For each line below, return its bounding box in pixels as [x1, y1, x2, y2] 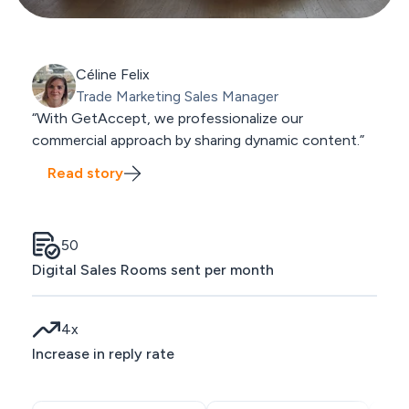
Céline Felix [75, 66, 150, 84]
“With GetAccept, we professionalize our [31, 110, 303, 128]
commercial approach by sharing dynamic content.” [31, 131, 364, 150]
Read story [47, 163, 124, 182]
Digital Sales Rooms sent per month [31, 261, 274, 279]
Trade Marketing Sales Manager [75, 88, 278, 106]
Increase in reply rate [31, 345, 174, 363]
